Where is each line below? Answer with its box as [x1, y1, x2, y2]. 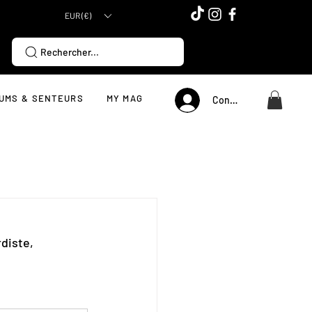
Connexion [212, 94, 260, 106]
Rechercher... [40, 46, 99, 58]
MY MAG [106, 93, 143, 104]
